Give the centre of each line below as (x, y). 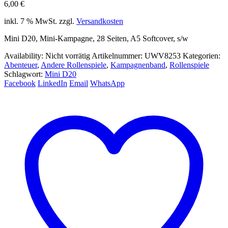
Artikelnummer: (118, 55)
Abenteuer (21, 65)
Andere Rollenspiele (74, 65)
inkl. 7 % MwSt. (31, 21)
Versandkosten (100, 21)
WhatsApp (107, 83)
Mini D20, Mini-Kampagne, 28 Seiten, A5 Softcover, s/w (96, 38)
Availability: (25, 55)
